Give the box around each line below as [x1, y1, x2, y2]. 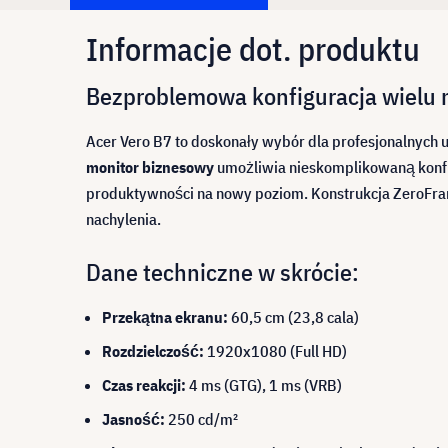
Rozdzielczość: [102, 341, 204, 361]
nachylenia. [86, 209, 161, 229]
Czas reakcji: [102, 375, 186, 395]
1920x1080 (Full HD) [204, 341, 347, 361]
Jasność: [102, 409, 165, 429]
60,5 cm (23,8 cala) [228, 307, 359, 327]
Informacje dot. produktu [86, 27, 420, 70]
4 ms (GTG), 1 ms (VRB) [186, 375, 342, 395]
